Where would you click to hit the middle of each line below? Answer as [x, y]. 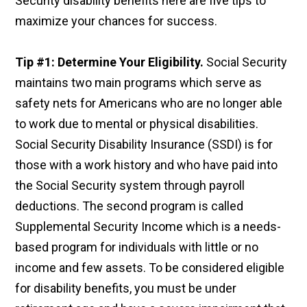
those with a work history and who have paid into [147, 165]
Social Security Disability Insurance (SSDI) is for [144, 145]
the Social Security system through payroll [130, 186]
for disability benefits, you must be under [126, 288]
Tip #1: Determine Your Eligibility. [110, 62]
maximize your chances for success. [116, 21]
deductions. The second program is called [130, 206]
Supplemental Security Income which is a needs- [148, 227]
